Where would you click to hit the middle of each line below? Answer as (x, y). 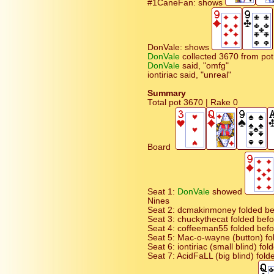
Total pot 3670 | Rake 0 (193, 102)
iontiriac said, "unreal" (189, 75)
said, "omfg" (206, 66)
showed (228, 192)
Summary (167, 93)
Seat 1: (162, 192)
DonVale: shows (180, 47)
